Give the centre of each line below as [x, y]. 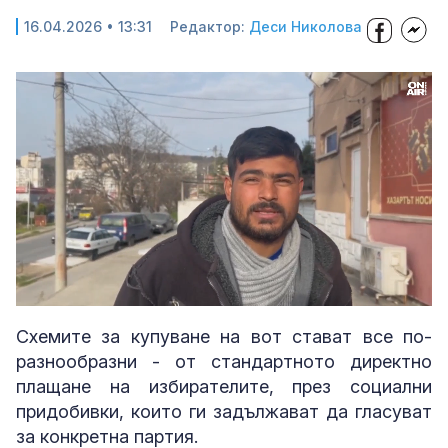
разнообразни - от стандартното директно [224, 361]
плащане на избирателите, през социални [224, 386]
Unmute [84, 293]
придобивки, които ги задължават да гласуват [224, 411]
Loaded [160, 292]
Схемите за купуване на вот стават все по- [224, 336]
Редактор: [209, 26]
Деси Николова [305, 26]
